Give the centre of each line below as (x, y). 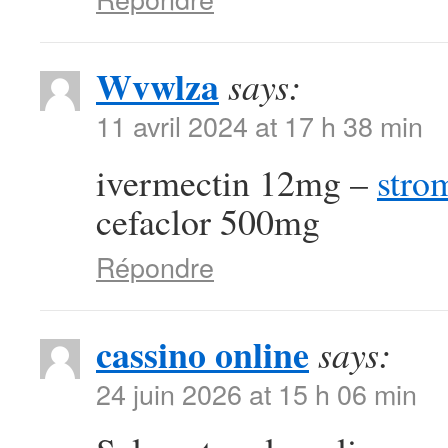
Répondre (155, 266)
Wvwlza (157, 86)
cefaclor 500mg (208, 221)
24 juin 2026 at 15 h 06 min (256, 393)
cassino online (202, 354)
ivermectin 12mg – (236, 182)
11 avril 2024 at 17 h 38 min (259, 125)
